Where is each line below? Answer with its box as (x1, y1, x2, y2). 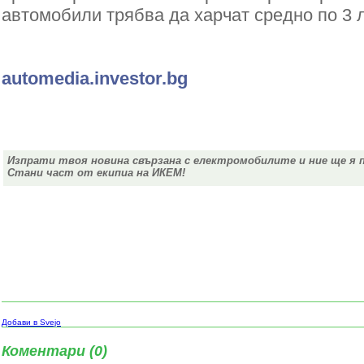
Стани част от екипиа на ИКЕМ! (7, 167, 185, 179)
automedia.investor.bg (2, 68, 188, 89)
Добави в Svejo (2, 318, 61, 327)
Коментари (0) (2, 343, 107, 359)
